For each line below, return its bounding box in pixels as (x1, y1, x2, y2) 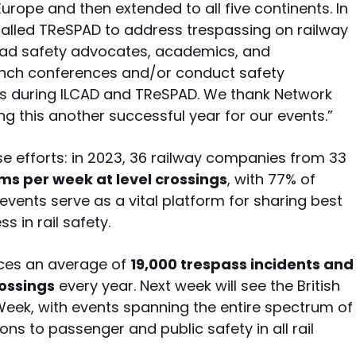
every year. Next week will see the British (55, 275, 340, 296)
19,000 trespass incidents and (130, 253, 354, 274)
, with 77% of (227, 168, 315, 189)
